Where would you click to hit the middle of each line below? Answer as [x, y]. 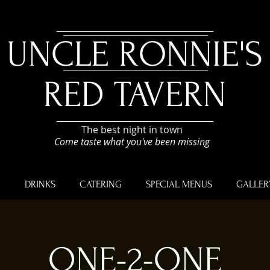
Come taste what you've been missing [132, 142]
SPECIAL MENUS [179, 184]
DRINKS [40, 184]
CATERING [101, 184]
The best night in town [132, 130]
